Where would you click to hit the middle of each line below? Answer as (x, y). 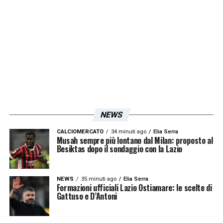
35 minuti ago (99, 179)
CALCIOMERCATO (80, 131)
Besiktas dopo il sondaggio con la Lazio (119, 149)
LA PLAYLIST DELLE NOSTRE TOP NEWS (103, 37)
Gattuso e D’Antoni (87, 196)
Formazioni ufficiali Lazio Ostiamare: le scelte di (134, 187)
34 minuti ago (128, 131)
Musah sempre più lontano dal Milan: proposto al (135, 140)
